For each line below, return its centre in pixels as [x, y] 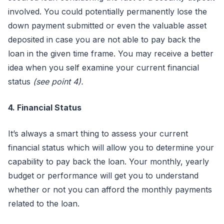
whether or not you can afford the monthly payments [110, 189]
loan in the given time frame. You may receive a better [111, 53]
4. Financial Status [45, 107]
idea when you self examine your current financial [103, 67]
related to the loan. [44, 203]
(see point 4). [57, 81]
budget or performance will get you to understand [103, 175]
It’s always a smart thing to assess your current [98, 133]
